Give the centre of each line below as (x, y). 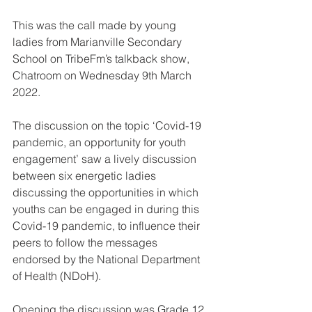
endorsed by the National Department (108, 259)
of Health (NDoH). (57, 276)
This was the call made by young (96, 25)
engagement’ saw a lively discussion (106, 159)
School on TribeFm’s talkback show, (102, 59)
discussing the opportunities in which (107, 193)
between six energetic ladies (86, 176)
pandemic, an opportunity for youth (101, 142)
